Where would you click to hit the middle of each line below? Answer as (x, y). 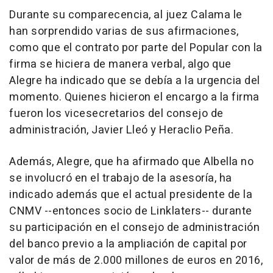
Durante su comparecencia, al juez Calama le (126, 15)
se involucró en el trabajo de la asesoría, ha (121, 178)
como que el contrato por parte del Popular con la (136, 48)
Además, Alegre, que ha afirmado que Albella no (131, 161)
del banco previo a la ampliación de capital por (128, 244)
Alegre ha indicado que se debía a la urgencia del (135, 80)
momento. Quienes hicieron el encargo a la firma (134, 97)
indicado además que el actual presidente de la (131, 194)
